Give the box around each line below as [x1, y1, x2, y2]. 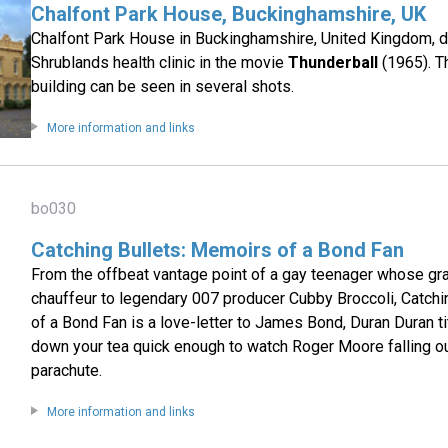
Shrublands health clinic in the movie [31, 53, 289, 73]
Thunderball [288, 53, 379, 73]
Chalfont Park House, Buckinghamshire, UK [31, 2, 427, 27]
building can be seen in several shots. [31, 77, 295, 97]
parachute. [31, 361, 103, 381]
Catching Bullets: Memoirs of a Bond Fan [31, 238, 405, 263]
